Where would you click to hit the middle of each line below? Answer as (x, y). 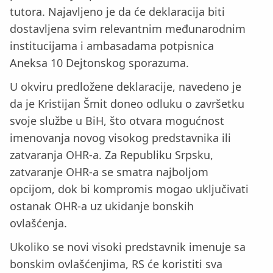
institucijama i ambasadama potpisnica (112, 46)
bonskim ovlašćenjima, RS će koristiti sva (116, 264)
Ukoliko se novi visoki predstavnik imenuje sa (128, 246)
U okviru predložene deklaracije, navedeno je (126, 87)
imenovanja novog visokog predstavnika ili (120, 138)
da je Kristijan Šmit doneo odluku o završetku (127, 104)
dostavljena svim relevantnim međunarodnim (128, 29)
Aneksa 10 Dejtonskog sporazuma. (99, 63)
